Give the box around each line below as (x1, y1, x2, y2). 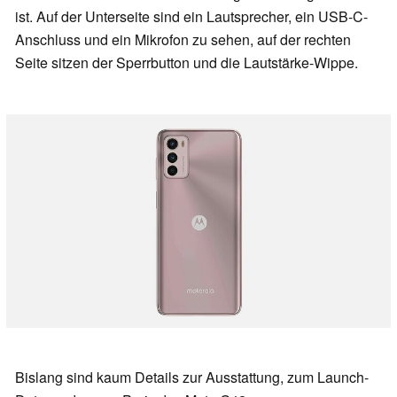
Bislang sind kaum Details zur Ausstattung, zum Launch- (15, 366, 369, 387)
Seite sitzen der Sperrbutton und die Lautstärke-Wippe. (15, 52, 358, 74)
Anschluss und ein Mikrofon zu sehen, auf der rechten (15, 29, 351, 51)
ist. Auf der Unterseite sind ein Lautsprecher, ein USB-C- (15, 6, 368, 27)
